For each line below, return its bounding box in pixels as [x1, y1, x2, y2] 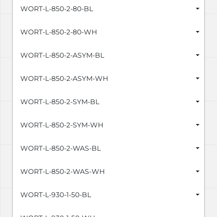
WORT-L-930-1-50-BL [20, 190, 91, 200]
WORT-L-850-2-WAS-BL [20, 144, 101, 153]
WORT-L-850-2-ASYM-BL [20, 51, 104, 60]
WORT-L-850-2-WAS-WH [20, 167, 105, 176]
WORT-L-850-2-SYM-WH [20, 121, 103, 130]
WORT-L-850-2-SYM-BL [20, 97, 99, 107]
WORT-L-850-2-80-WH [20, 28, 97, 37]
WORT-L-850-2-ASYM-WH [20, 74, 108, 83]
